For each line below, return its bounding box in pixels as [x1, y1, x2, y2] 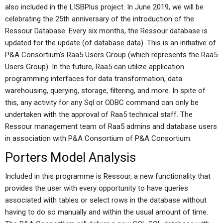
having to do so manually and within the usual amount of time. [5, 208, 208, 217]
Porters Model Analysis [5, 150, 136, 165]
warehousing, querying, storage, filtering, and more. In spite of [5, 86, 206, 95]
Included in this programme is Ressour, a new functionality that [5, 172, 211, 181]
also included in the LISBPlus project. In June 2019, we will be [5, 2, 204, 11]
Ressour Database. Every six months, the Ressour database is [5, 26, 208, 35]
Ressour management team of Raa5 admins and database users [5, 122, 217, 131]
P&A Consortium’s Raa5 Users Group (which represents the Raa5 [5, 50, 218, 59]
